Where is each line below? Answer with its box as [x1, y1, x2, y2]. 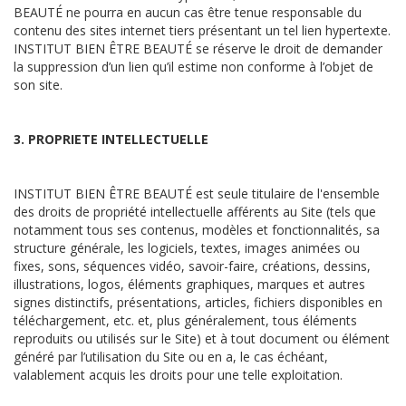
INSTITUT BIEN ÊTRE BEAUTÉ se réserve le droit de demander [14, 40, 382, 57]
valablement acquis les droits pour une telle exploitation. [14, 366, 346, 383]
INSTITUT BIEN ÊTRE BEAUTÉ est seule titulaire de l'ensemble [14, 185, 380, 202]
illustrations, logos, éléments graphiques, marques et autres [14, 275, 365, 293]
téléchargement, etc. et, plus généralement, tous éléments [14, 312, 357, 329]
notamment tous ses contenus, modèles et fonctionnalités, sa [14, 221, 380, 238]
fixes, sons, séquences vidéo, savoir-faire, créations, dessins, [14, 257, 371, 275]
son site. [14, 76, 63, 93]
